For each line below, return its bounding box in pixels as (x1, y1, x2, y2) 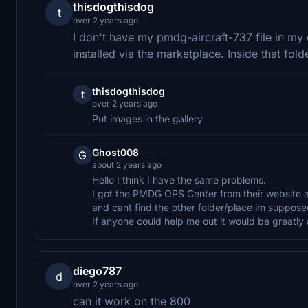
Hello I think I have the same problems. (92, 173, 266, 186)
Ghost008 (92, 146, 139, 158)
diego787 (73, 263, 122, 278)
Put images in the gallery (92, 112, 203, 124)
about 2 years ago (92, 159, 162, 170)
